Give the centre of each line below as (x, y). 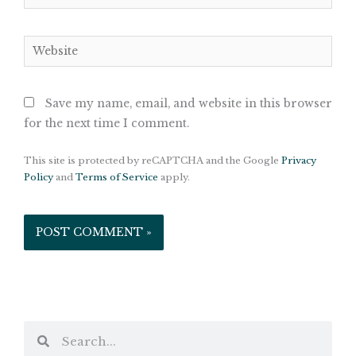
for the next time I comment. (106, 124)
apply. (174, 178)
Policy (39, 178)
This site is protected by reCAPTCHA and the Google (153, 161)
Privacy (299, 161)
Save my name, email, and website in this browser (189, 104)
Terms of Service (117, 178)
